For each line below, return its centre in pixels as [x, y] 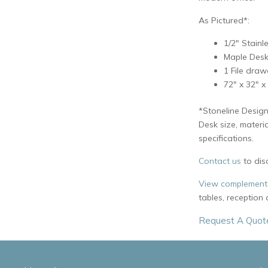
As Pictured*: [224, 21]
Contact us [220, 161]
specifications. [226, 138]
